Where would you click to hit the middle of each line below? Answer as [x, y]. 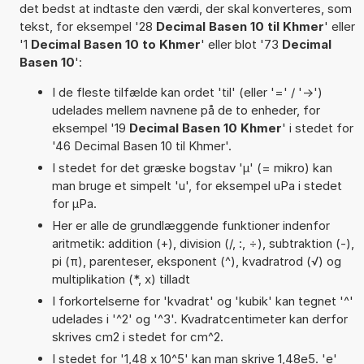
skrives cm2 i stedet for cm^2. [137, 336]
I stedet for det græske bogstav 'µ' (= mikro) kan [192, 167]
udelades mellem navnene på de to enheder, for [186, 110]
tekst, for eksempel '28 [87, 26]
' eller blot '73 [241, 44]
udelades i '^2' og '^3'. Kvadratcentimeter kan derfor [199, 318]
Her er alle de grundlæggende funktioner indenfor [191, 225]
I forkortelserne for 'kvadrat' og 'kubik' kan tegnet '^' [202, 301]
